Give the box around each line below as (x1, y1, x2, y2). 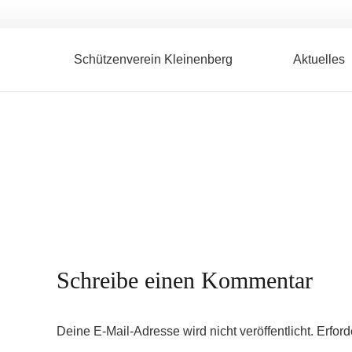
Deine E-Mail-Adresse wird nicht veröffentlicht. (57, 324, 313, 338)
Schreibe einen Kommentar (57, 267, 319, 293)
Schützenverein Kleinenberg (74, 53, 233, 66)
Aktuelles (292, 53, 345, 66)
